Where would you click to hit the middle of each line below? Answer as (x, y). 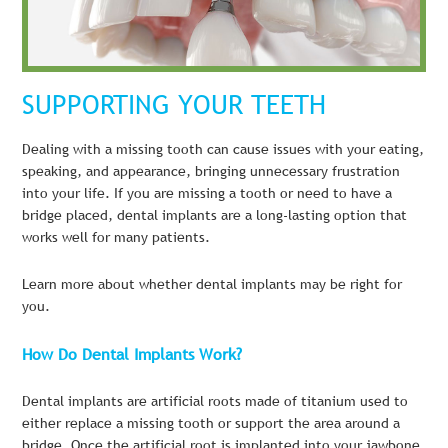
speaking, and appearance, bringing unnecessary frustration (211, 170)
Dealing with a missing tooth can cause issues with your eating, (223, 148)
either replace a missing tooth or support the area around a (211, 423)
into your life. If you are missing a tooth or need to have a (207, 192)
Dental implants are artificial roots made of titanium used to (215, 401)
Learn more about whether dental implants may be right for (212, 284)
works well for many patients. (116, 236)
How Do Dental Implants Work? (132, 353)
